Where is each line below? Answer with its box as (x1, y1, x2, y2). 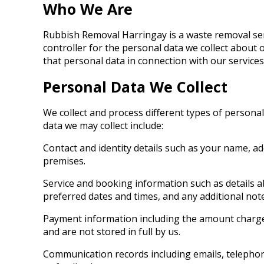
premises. (43, 154, 85, 167)
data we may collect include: (43, 119, 163, 132)
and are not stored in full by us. (43, 225, 180, 238)
